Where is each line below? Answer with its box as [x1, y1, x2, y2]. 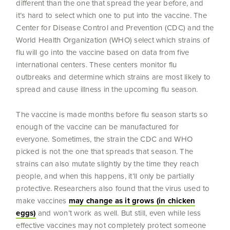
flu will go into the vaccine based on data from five [16, 47, 189, 58]
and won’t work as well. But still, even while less [35, 207, 201, 219]
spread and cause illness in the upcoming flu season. [16, 84, 198, 95]
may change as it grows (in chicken [68, 195, 196, 207]
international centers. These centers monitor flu [16, 59, 177, 70]
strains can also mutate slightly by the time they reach [16, 158, 199, 169]
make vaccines [16, 195, 69, 206]
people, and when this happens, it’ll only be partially [16, 170, 194, 182]
